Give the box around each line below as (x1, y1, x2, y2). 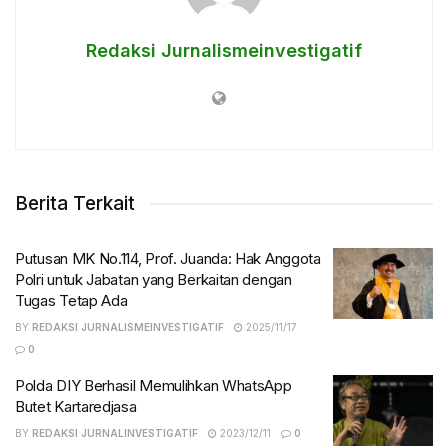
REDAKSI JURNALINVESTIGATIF (32, 426, 198, 439)
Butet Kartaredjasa (15, 396, 137, 416)
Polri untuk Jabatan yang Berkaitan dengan (15, 269, 292, 289)
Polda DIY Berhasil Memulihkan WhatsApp (15, 375, 292, 395)
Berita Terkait (15, 191, 135, 215)
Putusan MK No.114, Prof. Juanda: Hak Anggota (15, 248, 321, 268)
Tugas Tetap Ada (15, 290, 128, 310)
